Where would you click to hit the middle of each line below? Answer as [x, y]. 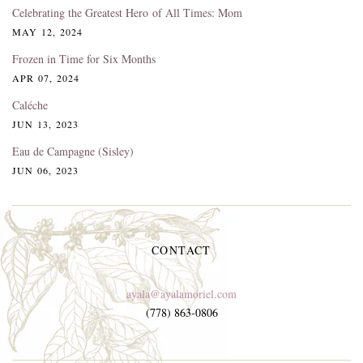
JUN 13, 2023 [46, 124]
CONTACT [181, 250]
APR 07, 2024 [46, 77]
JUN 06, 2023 [46, 170]
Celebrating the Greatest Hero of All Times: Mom [127, 12]
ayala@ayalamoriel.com [181, 293]
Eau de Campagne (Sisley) [73, 151]
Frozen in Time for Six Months [84, 58]
